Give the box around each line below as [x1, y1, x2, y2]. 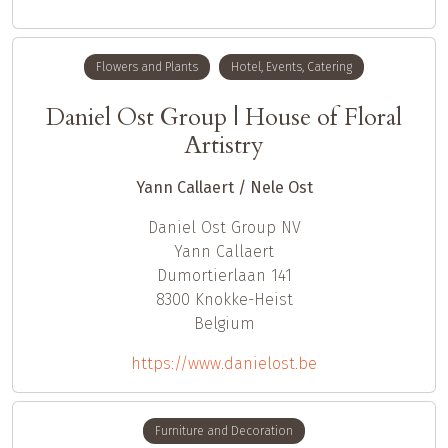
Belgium [193, 313, 255, 333]
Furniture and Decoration [155, 423, 293, 438]
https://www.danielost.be [131, 353, 317, 373]
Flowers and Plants [96, 60, 199, 75]
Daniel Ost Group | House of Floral [46, 100, 402, 134]
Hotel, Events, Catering [230, 60, 352, 75]
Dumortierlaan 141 [156, 265, 292, 285]
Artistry [184, 128, 264, 162]
